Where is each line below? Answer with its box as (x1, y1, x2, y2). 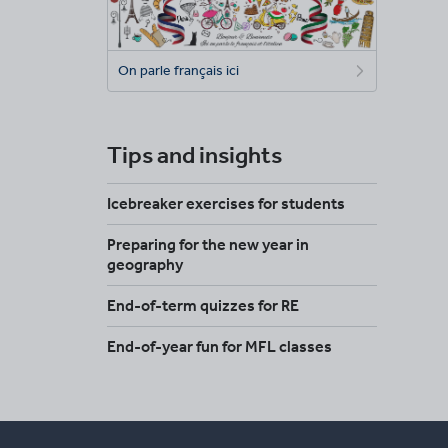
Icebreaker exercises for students (107, 194, 345, 214)
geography (107, 255, 183, 275)
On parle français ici (118, 62, 239, 80)
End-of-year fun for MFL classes (107, 337, 332, 357)
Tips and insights (107, 140, 282, 170)
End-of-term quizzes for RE (107, 296, 299, 316)
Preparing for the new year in (107, 235, 309, 255)
